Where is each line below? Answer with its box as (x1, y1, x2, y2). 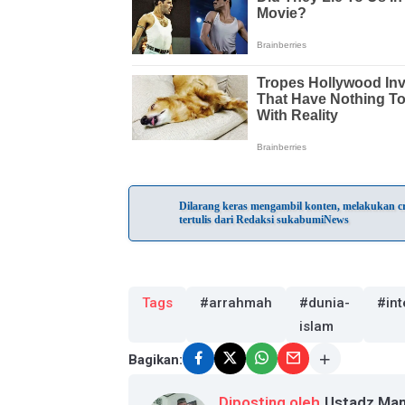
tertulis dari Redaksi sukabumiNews (179, 213, 349, 226)
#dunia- (299, 295, 350, 311)
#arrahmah (200, 295, 272, 311)
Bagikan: (128, 351, 183, 368)
